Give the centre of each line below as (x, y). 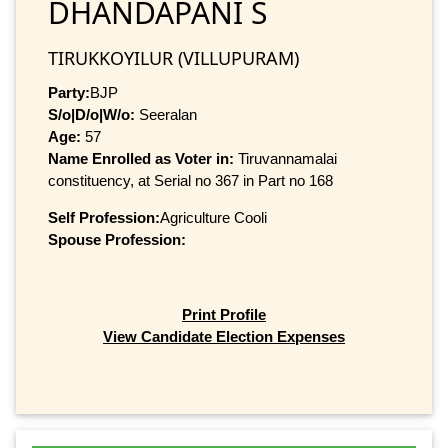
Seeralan (166, 114)
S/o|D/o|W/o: (91, 114)
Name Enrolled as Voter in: (143, 158)
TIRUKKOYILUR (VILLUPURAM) (173, 57)
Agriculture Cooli (213, 217)
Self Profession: (104, 217)
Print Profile (224, 315)
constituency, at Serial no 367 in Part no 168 (190, 180)
